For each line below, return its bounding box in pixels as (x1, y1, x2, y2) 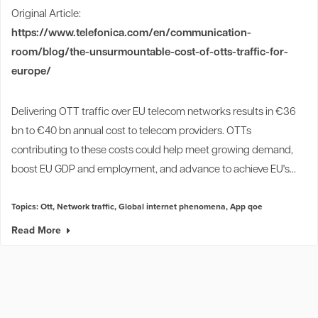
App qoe (230, 199, 263, 212)
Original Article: (11, 9, 81, 20)
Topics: (11, 199, 40, 212)
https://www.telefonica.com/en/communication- (11, 28, 251, 39)
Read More (11, 222, 61, 237)
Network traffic (57, 199, 114, 212)
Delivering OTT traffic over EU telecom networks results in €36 (11, 106, 296, 118)
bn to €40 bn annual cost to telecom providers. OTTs (11, 126, 251, 137)
